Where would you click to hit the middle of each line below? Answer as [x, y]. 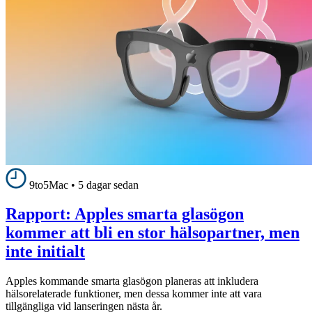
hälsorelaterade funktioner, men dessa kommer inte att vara [134, 294]
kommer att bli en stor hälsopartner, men [153, 233]
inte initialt [45, 252]
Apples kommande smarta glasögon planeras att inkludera [132, 281]
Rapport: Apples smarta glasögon [125, 214]
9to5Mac [49, 185]
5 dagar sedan [108, 185]
